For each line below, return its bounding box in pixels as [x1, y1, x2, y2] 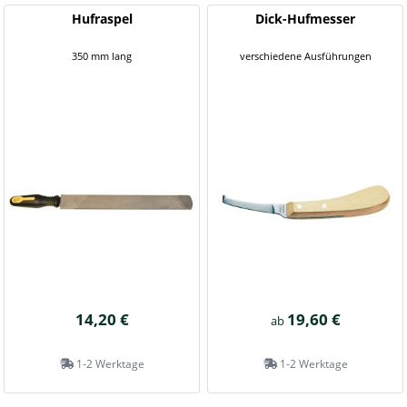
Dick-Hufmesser [255, 10, 355, 27]
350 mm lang [72, 49, 132, 63]
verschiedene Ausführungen [239, 49, 372, 63]
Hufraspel [71, 10, 133, 27]
